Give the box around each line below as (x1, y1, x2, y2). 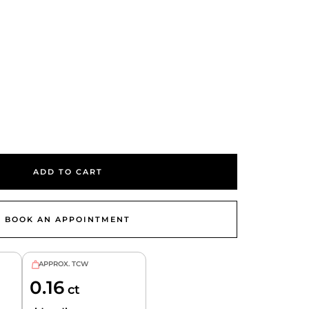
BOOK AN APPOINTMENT (5, 214, 131, 224)
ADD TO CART (32, 166, 103, 177)
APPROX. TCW (39, 259, 89, 269)
